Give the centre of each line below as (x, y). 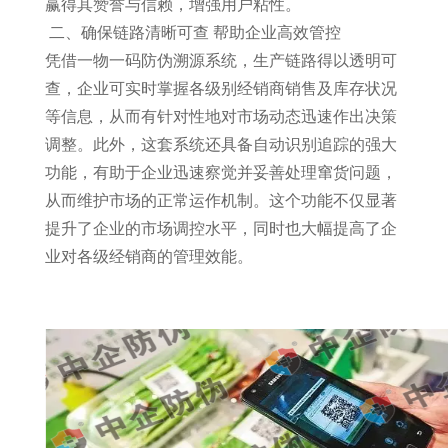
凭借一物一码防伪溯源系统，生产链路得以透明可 (220, 60)
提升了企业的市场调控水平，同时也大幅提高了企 (220, 228)
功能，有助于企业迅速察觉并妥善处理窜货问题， (220, 172)
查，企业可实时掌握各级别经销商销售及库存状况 (220, 88)
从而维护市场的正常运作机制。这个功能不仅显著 (220, 200)
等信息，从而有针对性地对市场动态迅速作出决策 (220, 116)
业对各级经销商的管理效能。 (148, 256)
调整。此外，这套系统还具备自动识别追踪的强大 (220, 144)
